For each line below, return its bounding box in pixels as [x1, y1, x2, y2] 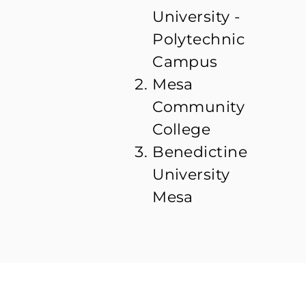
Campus [152, 53, 218, 72]
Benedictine [152, 143, 247, 162]
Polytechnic [152, 30, 245, 49]
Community [152, 98, 245, 117]
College [152, 120, 211, 139]
